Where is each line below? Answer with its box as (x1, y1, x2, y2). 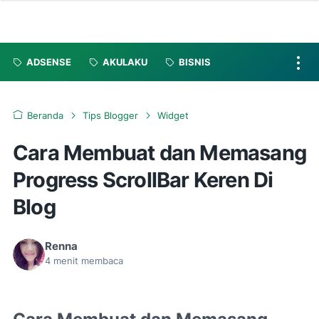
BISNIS (179, 56, 211, 68)
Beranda (27, 110, 63, 121)
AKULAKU (103, 56, 147, 68)
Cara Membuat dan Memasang (13, 140, 307, 165)
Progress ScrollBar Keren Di (13, 167, 273, 192)
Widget (157, 110, 189, 121)
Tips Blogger (83, 110, 138, 121)
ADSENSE (26, 56, 71, 68)
